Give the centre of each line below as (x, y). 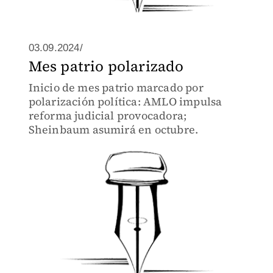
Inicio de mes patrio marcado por (116, 87)
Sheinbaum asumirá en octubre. (113, 129)
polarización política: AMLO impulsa (125, 101)
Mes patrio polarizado (106, 66)
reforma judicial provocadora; (108, 115)
